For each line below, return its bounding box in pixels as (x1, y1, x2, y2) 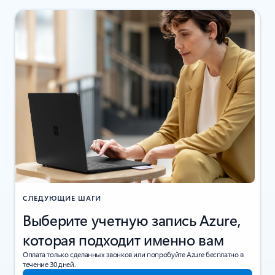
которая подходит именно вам (23, 229, 224, 249)
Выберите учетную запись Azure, (23, 209, 241, 230)
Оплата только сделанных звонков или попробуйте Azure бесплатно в (23, 249, 244, 259)
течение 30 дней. (23, 258, 76, 269)
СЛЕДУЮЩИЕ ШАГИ (23, 192, 102, 203)
